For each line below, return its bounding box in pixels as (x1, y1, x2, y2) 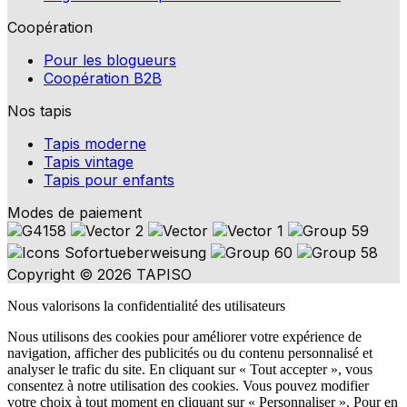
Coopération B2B (44, 68, 162, 87)
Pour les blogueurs (44, 50, 176, 69)
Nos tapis (7, 101, 72, 120)
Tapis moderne (44, 134, 146, 153)
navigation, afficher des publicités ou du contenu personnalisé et (7, 344, 372, 361)
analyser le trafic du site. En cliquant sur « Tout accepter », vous (7, 361, 372, 377)
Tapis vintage (44, 152, 134, 171)
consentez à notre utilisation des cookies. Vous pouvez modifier (7, 377, 369, 393)
